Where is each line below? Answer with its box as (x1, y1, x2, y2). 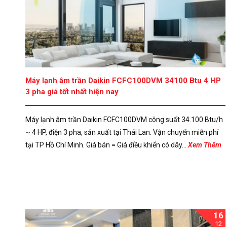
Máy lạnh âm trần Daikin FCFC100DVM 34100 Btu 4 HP (25, 75, 221, 85)
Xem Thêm (188, 140, 221, 149)
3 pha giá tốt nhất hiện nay (25, 87, 119, 96)
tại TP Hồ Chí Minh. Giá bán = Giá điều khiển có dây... (25, 140, 188, 149)
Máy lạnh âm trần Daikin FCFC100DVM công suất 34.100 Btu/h (25, 115, 223, 124)
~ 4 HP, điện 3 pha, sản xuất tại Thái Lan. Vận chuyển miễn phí (25, 128, 218, 136)
